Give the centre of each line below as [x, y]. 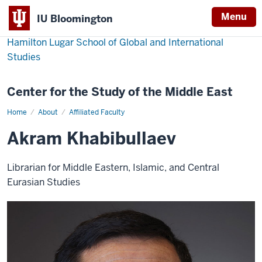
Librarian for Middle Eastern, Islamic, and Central [113, 168]
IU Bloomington [75, 18]
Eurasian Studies [44, 182]
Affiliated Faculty [97, 112]
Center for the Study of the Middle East [120, 92]
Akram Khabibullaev [92, 139]
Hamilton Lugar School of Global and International [115, 42]
